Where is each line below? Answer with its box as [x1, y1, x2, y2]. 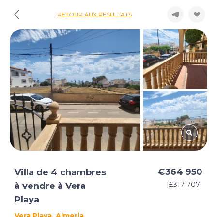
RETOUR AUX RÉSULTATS [57, 11, 132, 18]
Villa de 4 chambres [15, 167, 106, 178]
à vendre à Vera [15, 181, 86, 191]
